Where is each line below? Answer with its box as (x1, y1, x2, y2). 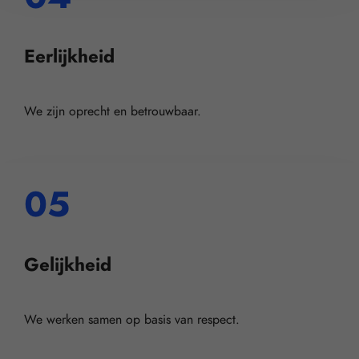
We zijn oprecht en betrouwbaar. (24, 103, 201, 121)
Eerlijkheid (24, 43, 115, 70)
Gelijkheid (24, 251, 111, 277)
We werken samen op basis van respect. (24, 310, 240, 329)
